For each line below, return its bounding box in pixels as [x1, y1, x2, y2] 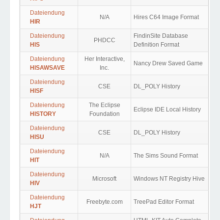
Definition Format [134, 41, 179, 48]
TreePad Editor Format [134, 198, 194, 205]
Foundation [89, 110, 120, 117]
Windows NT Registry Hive [134, 175, 205, 182]
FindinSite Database [134, 32, 188, 39]
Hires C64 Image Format [134, 14, 199, 21]
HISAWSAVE [30, 64, 65, 71]
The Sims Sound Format [134, 152, 198, 159]
